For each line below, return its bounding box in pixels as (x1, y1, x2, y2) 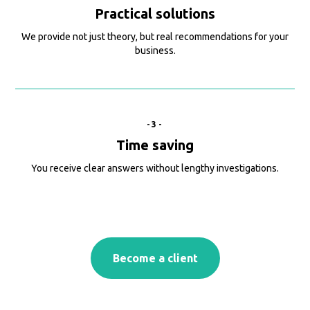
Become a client (112, 252, 198, 265)
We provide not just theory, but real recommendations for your (21, 31, 289, 43)
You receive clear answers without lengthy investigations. (31, 163, 279, 174)
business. (134, 45, 176, 57)
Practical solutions (95, 6, 215, 22)
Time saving (116, 137, 194, 154)
